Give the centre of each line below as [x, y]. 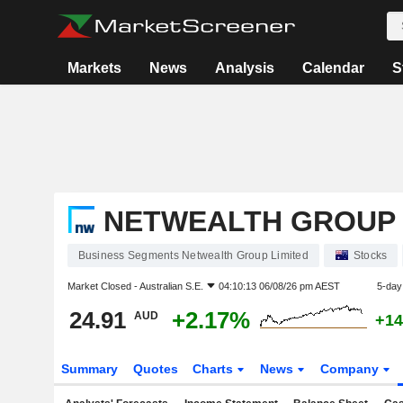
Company [352, 369]
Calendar [333, 68]
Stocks [370, 255]
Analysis [244, 68]
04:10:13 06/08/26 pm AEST [279, 286]
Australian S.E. [171, 286]
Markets [94, 68]
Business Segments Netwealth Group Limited [193, 255]
